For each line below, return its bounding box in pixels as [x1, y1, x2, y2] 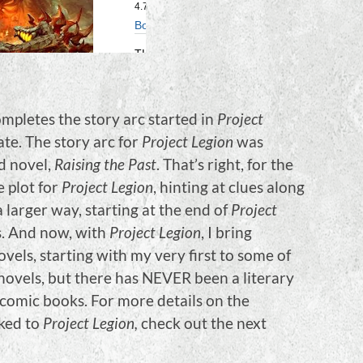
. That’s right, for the [156, 155, 293, 174]
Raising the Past [54, 155, 156, 174]
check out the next [138, 314, 267, 333]
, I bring [201, 223, 252, 242]
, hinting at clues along [153, 177, 305, 197]
